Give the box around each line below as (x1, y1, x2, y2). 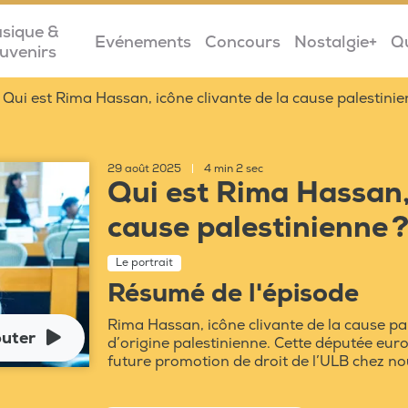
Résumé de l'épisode (107, 278, 359, 310)
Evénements (94, 31, 191, 53)
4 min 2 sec (200, 162, 263, 176)
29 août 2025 (107, 162, 184, 176)
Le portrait (115, 256, 173, 270)
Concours (204, 31, 280, 53)
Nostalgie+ (293, 31, 377, 53)
